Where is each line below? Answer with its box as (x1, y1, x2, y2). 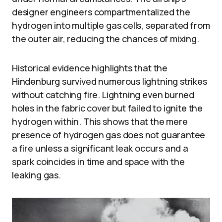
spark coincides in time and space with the (12, 155, 185, 167)
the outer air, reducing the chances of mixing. (12, 32, 199, 45)
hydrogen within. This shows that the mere (12, 115, 188, 127)
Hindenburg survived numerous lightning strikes (12, 75, 207, 87)
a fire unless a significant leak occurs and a (12, 142, 188, 154)
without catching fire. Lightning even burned (12, 88, 195, 101)
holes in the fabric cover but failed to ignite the (12, 102, 203, 114)
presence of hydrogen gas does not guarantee (12, 128, 206, 141)
